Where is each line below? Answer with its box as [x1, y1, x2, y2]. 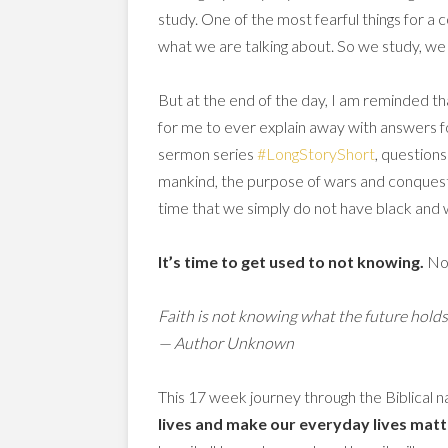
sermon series [158, 144, 257, 163]
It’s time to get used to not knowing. [158, 252, 427, 271]
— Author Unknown [158, 333, 294, 352]
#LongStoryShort [257, 144, 375, 163]
